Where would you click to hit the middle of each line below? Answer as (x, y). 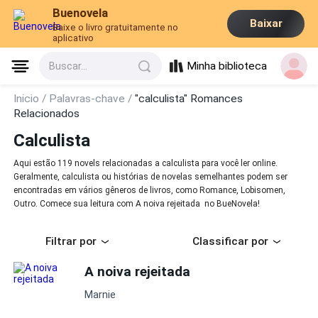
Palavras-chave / (92, 99)
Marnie (100, 295)
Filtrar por (71, 242)
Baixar (266, 24)
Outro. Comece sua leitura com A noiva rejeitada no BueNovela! (137, 204)
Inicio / (32, 99)
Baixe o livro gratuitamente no (116, 27)
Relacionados (47, 114)
